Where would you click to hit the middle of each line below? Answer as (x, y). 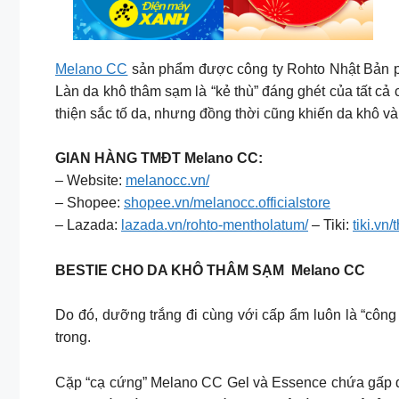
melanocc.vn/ (167, 181)
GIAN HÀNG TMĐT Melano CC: (161, 159)
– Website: (90, 181)
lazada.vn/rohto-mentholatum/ (215, 225)
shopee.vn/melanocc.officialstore (227, 203)
